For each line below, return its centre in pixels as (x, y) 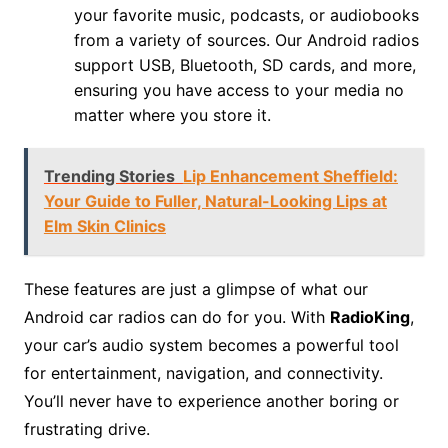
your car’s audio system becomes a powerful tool (211, 345)
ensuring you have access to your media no (238, 90)
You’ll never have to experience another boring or (211, 401)
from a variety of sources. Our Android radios (246, 40)
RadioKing (369, 317)
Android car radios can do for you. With (176, 317)
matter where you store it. (172, 115)
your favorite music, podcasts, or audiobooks (246, 15)
